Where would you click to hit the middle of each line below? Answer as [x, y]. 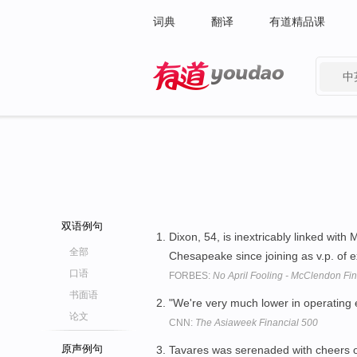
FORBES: [191, 276]
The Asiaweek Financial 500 [257, 322]
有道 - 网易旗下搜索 [203, 100]
